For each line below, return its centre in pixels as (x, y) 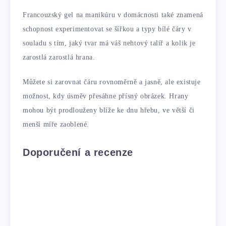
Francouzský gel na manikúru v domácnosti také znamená (113, 15)
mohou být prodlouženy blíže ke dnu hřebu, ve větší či (109, 110)
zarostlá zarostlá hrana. (59, 58)
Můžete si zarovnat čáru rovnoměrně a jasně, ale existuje (112, 82)
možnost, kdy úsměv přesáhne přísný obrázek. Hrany (106, 96)
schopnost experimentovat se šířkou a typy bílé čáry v (107, 29)
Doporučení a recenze (78, 153)
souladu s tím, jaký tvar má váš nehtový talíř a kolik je (109, 43)
